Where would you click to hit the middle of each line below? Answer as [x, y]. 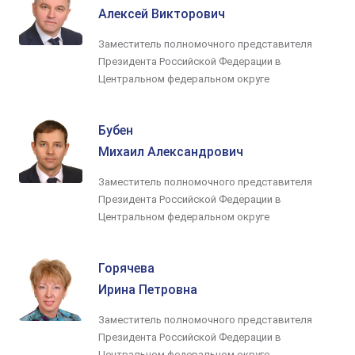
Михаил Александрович [171, 152]
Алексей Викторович [162, 14]
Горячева [126, 268]
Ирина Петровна [148, 290]
